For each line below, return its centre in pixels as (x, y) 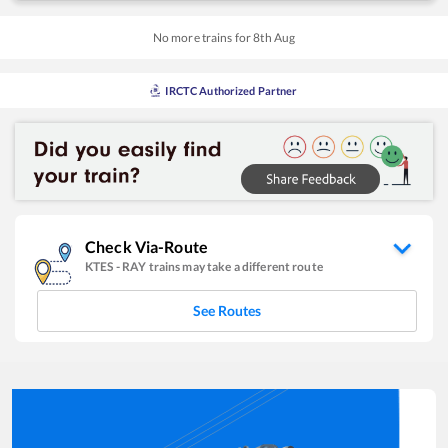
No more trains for (203, 37)
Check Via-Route (146, 246)
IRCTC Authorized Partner (231, 90)
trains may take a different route (235, 266)
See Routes (227, 310)
